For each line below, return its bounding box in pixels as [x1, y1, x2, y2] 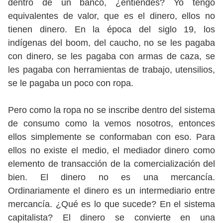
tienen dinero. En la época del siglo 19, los [8, 24, 215, 34]
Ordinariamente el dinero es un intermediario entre [8, 186, 215, 196]
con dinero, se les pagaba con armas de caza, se [8, 51, 215, 61]
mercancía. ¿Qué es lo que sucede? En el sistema [8, 199, 215, 209]
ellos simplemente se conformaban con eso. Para [8, 132, 215, 142]
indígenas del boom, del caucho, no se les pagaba [8, 38, 215, 48]
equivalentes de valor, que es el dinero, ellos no [8, 11, 215, 21]
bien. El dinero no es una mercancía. [8, 172, 215, 182]
